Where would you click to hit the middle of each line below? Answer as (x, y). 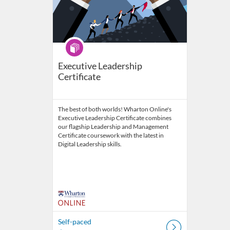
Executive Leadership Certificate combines (115, 118)
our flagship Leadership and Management (113, 127)
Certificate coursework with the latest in (111, 136)
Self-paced (75, 222)
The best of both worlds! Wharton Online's (115, 109)
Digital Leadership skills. (90, 144)
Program (77, 42)
